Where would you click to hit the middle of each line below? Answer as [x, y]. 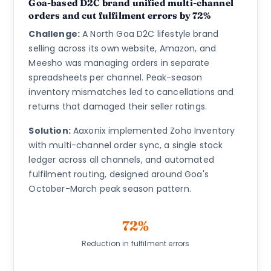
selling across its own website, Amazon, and [122, 48]
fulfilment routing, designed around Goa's [119, 174]
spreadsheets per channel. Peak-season [116, 77]
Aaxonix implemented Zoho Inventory [153, 130]
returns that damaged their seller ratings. [118, 106]
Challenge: [54, 34]
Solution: [50, 130]
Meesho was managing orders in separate [119, 63]
